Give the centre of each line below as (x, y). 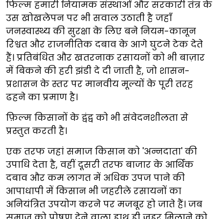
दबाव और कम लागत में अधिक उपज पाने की (95, 178)
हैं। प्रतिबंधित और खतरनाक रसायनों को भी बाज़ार (105, 58)
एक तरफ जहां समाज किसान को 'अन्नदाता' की (101, 152)
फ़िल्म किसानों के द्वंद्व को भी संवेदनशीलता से (97, 118)
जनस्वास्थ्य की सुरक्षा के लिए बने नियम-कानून (101, 31)
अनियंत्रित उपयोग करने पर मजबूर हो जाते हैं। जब (104, 204)
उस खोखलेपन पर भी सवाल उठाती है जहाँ (89, 18)
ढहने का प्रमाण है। (42, 97)
